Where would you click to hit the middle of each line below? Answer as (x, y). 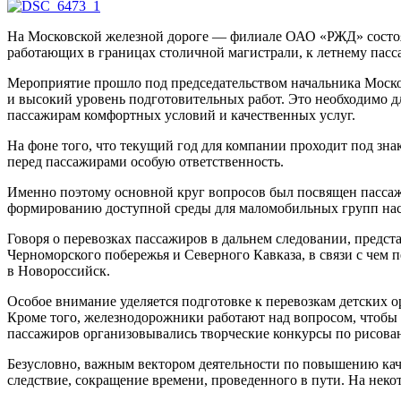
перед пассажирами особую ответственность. (145, 161)
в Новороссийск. (59, 270)
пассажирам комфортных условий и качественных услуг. (181, 115)
